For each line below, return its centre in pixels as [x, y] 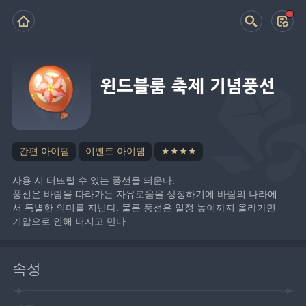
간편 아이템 [44, 151]
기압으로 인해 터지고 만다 [69, 221]
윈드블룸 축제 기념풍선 [188, 87]
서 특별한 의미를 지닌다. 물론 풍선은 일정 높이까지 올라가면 [144, 207]
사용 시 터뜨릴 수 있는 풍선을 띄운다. [94, 180]
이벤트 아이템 [115, 151]
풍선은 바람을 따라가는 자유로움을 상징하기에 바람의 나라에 [145, 194]
